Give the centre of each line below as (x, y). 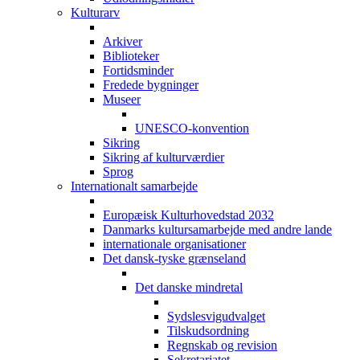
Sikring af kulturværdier (164, 157)
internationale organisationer (174, 244)
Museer (122, 100)
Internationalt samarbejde (134, 186)
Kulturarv (95, 13)
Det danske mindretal (189, 288)
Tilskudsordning (208, 331)
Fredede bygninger (151, 85)
